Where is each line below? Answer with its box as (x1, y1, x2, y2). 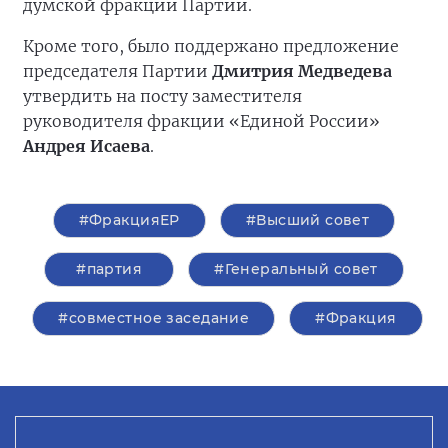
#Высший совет (245, 211, 370, 230)
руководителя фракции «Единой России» (23, 111, 380, 132)
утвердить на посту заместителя (23, 86, 302, 107)
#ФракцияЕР (78, 211, 180, 230)
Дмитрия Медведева (212, 61, 392, 82)
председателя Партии (23, 61, 212, 82)
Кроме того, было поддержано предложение (23, 36, 399, 57)
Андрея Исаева (23, 136, 150, 157)
